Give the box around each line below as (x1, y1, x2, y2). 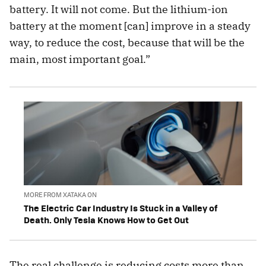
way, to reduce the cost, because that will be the (9, 36, 245, 50)
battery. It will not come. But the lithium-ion (9, 2, 228, 17)
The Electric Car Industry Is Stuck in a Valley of (24, 201, 217, 214)
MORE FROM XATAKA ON (24, 189, 97, 199)
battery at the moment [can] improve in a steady (9, 19, 251, 33)
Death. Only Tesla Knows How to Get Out (24, 213, 189, 226)
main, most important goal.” (9, 52, 150, 66)
